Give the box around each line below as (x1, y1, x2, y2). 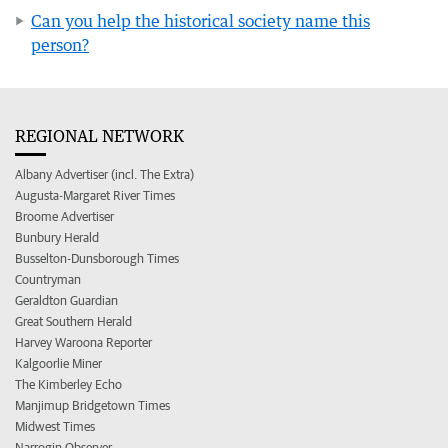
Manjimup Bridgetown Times (15, 397, 170, 413)
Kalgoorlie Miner (15, 355, 102, 371)
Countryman (15, 271, 81, 287)
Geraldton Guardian (15, 292, 118, 308)
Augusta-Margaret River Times (15, 187, 175, 203)
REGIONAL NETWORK (15, 125, 184, 146)
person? (31, 34, 89, 55)
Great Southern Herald (15, 313, 132, 329)
